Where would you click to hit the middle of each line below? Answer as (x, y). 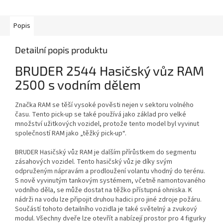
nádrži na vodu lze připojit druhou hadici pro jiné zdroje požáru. (109, 199)
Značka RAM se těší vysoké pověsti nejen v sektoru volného (104, 105)
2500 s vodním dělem (78, 85)
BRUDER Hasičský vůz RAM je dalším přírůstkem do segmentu (106, 152)
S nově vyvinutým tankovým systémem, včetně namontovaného (110, 180)
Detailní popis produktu (61, 50)
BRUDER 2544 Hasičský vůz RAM (110, 71)
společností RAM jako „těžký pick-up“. (71, 133)
